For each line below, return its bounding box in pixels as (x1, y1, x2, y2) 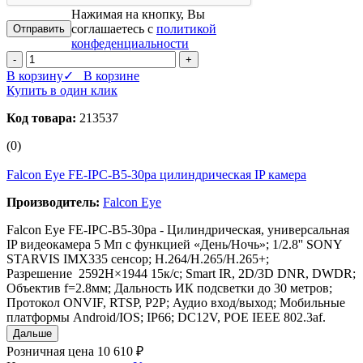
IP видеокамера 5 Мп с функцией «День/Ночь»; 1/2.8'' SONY (6, 237, 342, 251)
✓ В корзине (63, 68, 139, 83)
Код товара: (6, 110, 76, 125)
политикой (156, 21, 216, 36)
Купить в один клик (6, 83, 117, 97)
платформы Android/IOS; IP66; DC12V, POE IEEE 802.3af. (6, 310, 326, 324)
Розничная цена (6, 344, 94, 358)
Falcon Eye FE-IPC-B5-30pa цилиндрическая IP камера (6, 167, 306, 181)
